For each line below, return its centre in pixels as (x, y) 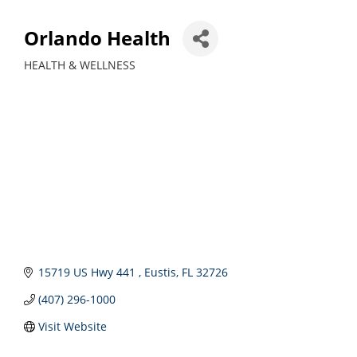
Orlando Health (97, 38)
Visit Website (72, 326)
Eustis (160, 272)
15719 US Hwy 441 (88, 272)
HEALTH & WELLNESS (80, 65)
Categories (51, 75)
